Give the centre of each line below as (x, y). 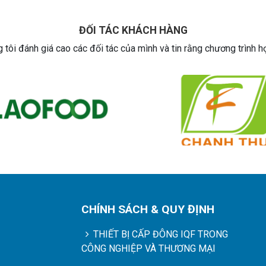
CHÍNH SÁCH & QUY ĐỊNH (148, 210)
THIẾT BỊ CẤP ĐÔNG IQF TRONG (161, 235)
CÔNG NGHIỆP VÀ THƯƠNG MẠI (148, 249)
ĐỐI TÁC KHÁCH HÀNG (133, 31)
